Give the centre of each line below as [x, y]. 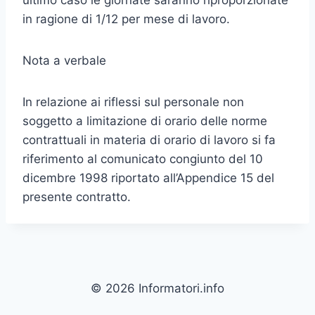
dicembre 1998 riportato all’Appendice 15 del [148, 178]
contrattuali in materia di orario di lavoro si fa [149, 140]
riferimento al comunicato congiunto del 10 [143, 159]
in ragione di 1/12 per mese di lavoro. [126, 19]
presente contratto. [77, 197]
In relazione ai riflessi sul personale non [133, 102]
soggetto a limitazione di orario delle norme [145, 121]
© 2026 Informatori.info [157, 288]
